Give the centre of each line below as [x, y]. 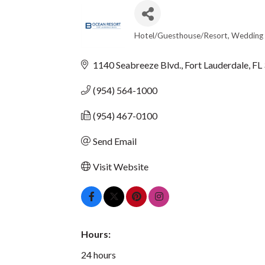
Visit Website [121, 166]
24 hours [98, 254]
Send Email [115, 141]
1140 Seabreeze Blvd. [137, 64]
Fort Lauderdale [216, 64]
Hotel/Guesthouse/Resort [181, 35]
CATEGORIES [172, 44]
